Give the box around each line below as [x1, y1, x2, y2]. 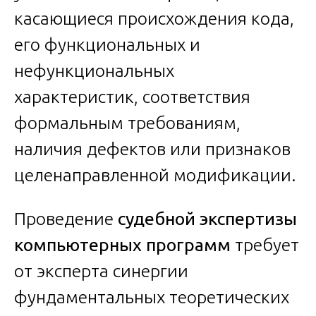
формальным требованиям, [14, 112, 241, 133]
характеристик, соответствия [14, 86, 250, 107]
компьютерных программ [14, 234, 231, 255]
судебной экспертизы [118, 208, 297, 229]
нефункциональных [14, 60, 174, 80]
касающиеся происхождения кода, [14, 8, 294, 28]
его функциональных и [14, 34, 200, 54]
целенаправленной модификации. [14, 164, 296, 185]
